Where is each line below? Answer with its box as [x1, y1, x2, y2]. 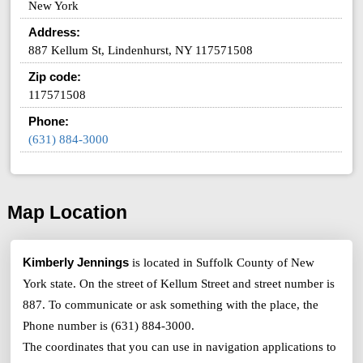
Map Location [6, 203, 127, 224]
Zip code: [28, 69, 82, 83]
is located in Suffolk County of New [129, 256, 315, 270]
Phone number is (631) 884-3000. [23, 319, 195, 333]
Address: [28, 24, 81, 39]
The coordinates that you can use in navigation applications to [23, 340, 337, 354]
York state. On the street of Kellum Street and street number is [23, 277, 335, 291]
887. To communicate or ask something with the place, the [23, 298, 319, 312]
